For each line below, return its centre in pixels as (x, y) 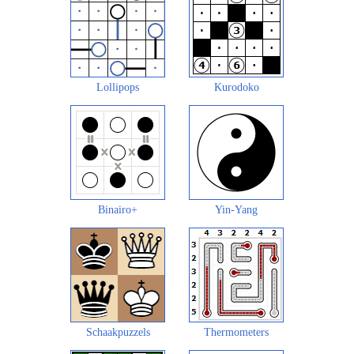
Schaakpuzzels (118, 332)
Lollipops (118, 87)
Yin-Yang (236, 209)
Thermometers (236, 332)
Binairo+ (118, 209)
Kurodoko (236, 87)
